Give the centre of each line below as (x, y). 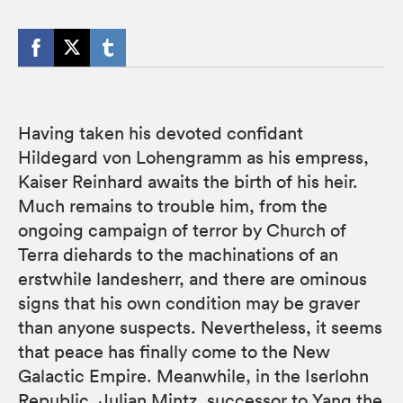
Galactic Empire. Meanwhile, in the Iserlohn (193, 376)
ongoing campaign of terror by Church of (182, 230)
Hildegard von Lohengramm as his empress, (193, 157)
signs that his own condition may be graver (189, 303)
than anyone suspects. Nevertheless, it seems (200, 327)
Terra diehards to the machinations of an (178, 254)
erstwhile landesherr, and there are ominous (193, 278)
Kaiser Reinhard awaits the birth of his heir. (188, 181)
